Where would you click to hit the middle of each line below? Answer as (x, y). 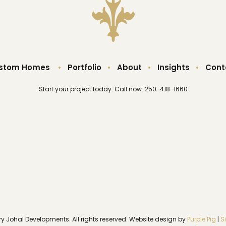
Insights (173, 67)
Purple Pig (201, 219)
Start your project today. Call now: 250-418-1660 (113, 89)
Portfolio (84, 67)
